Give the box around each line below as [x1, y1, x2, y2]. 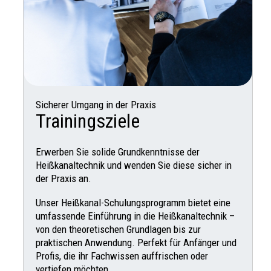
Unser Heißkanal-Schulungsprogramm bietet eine [36, 197, 230, 209]
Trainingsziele [36, 109, 140, 133]
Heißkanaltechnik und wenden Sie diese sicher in [36, 159, 232, 172]
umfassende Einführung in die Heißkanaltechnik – [36, 210, 235, 223]
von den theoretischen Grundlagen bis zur [36, 223, 201, 236]
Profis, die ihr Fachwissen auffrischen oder [36, 250, 208, 263]
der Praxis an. [36, 172, 91, 185]
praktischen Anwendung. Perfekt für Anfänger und [36, 237, 237, 249]
